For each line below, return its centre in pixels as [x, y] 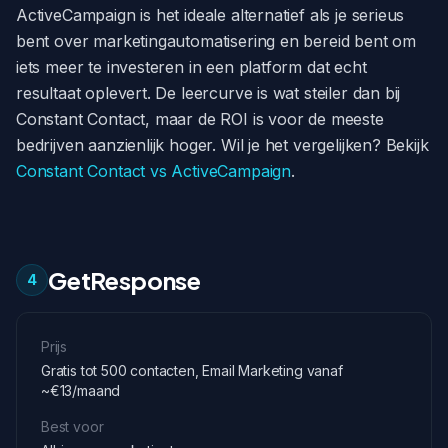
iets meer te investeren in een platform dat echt [191, 67]
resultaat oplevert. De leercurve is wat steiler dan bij [208, 93]
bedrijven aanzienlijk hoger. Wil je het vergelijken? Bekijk [222, 145]
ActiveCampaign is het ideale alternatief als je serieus [210, 15]
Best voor [72, 426]
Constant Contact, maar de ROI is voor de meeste [200, 119]
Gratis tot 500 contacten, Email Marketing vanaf [192, 370]
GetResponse [125, 280]
